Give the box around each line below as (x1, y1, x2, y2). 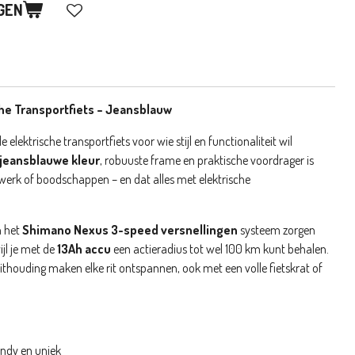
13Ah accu (57, 240, 111, 257)
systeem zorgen (238, 221, 315, 238)
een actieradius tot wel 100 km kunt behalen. (111, 240, 329, 257)
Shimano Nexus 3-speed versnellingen (22, 221, 238, 238)
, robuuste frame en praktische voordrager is (100, 151, 314, 168)
